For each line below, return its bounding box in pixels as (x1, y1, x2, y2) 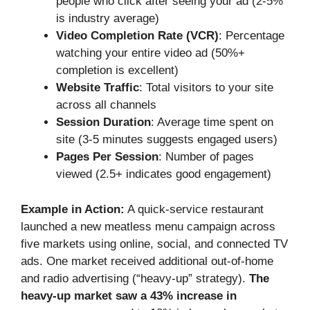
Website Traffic (56, 81, 139, 95)
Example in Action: (21, 202, 125, 216)
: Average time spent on (151, 116, 273, 129)
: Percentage (219, 29, 284, 43)
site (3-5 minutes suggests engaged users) (56, 133, 277, 147)
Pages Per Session (56, 150, 158, 164)
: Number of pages (158, 150, 254, 164)
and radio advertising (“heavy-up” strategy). (21, 271, 249, 285)
